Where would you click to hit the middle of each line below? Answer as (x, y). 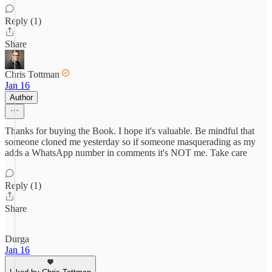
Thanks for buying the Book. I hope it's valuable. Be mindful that (130, 131)
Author (21, 97)
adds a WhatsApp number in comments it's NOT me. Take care (126, 153)
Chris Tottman (32, 74)
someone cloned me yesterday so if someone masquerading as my (130, 142)
